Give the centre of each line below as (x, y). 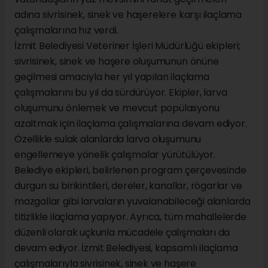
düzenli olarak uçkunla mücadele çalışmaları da (122, 233)
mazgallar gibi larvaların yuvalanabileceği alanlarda (133, 202)
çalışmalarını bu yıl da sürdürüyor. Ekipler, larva (121, 93)
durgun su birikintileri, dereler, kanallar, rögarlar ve (128, 186)
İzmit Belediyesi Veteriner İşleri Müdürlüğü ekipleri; (127, 46)
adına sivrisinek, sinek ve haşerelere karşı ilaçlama (128, 15)
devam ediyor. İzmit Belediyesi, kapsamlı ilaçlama (126, 248)
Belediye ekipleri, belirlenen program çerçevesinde (130, 170)
